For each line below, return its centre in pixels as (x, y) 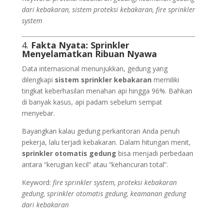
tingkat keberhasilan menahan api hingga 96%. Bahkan (107, 91)
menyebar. (38, 113)
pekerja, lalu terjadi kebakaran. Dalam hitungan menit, (106, 142)
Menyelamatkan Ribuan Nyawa (89, 54)
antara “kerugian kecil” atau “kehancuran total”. (95, 164)
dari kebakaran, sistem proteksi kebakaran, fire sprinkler (108, 9)
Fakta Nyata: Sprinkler (80, 45)
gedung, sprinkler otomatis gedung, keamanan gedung (104, 194)
